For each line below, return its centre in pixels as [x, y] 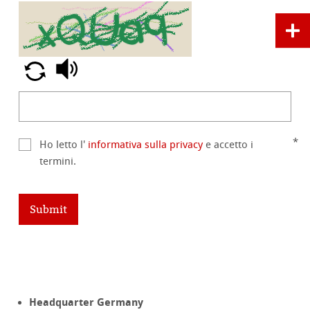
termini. [58, 161]
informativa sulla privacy [146, 144]
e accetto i [228, 144]
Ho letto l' [64, 144]
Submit [49, 209]
